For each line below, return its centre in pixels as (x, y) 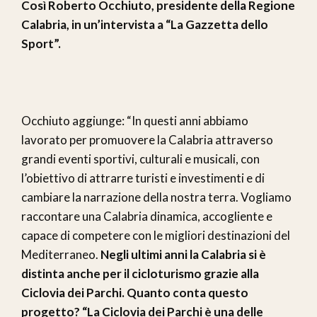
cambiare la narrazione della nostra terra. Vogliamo (156, 197)
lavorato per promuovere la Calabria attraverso (147, 140)
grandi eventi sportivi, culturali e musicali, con (140, 159)
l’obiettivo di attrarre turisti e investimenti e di (143, 178)
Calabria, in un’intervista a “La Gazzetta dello (145, 25)
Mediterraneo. (61, 255)
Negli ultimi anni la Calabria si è (183, 255)
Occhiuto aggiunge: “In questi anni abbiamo (135, 121)
